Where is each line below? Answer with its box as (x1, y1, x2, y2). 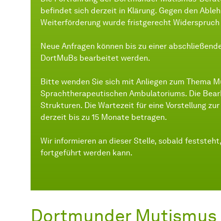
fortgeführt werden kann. (40, 148, 133, 158)
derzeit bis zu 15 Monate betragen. (40, 112, 167, 122)
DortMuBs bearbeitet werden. (40, 53, 150, 63)
